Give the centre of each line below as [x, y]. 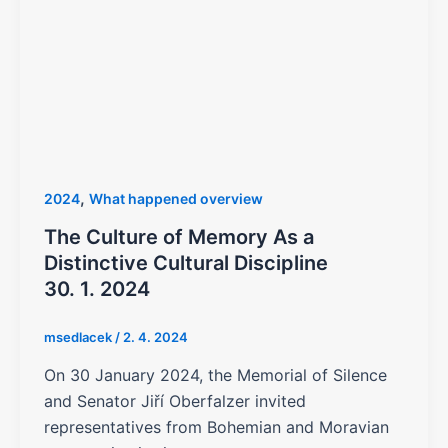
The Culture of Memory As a [179, 237]
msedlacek [79, 337]
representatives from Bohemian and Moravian [216, 426]
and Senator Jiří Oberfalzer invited [175, 400]
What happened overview [176, 199]
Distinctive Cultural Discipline [186, 263]
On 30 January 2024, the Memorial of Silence [215, 374]
